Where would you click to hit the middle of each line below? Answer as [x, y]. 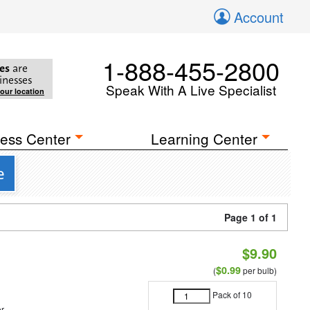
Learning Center [204, 138]
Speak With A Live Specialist [191, 90]
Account [259, 17]
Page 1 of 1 [250, 217]
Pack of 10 [232, 295]
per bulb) [258, 270]
